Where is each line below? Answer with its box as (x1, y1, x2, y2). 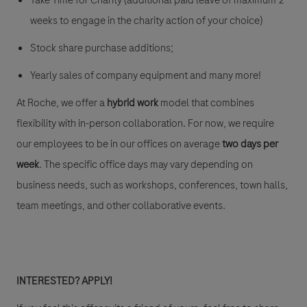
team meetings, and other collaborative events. (16, 198, 225, 214)
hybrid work (107, 95, 160, 111)
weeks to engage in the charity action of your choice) (30, 13, 262, 29)
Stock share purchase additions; (30, 40, 173, 56)
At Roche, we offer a (16, 95, 107, 111)
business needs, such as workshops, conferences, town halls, (16, 177, 288, 193)
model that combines (160, 95, 254, 111)
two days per (222, 136, 278, 152)
